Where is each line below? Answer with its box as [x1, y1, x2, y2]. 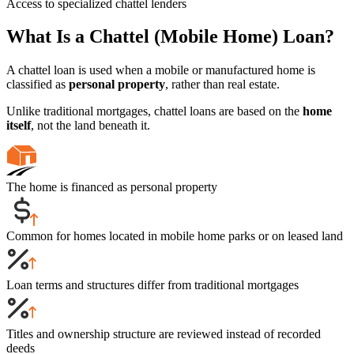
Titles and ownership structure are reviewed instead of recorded [6, 327, 321, 341]
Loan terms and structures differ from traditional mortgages [6, 278, 299, 292]
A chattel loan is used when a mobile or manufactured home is [6, 63, 315, 77]
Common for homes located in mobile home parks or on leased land [6, 229, 343, 243]
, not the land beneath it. [31, 119, 150, 133]
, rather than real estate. [165, 77, 280, 92]
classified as [6, 77, 66, 92]
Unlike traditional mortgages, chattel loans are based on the [6, 104, 299, 119]
